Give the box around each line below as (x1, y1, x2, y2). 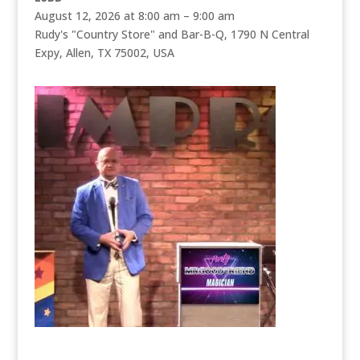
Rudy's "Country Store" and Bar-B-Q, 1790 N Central (34, 27, 309, 43)
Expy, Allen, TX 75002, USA (34, 45, 174, 61)
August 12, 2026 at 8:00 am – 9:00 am (34, 8, 235, 24)
